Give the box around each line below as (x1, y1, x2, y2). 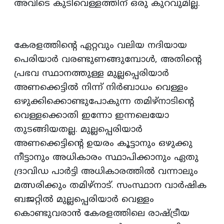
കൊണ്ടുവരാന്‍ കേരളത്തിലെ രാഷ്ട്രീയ (14, 208, 189, 220)
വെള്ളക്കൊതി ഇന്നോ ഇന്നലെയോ (14, 110, 169, 122)
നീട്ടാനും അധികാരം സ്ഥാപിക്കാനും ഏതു (14, 152, 198, 164)
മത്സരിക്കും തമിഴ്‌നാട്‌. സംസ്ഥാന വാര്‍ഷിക (14, 180, 206, 192)
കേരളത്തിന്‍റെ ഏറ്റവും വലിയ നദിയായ (14, 40, 187, 52)
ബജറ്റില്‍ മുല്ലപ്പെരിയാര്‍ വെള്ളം (14, 194, 154, 206)
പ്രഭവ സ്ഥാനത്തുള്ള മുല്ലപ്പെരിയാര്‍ (14, 68, 169, 80)
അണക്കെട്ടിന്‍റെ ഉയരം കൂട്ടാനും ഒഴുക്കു (14, 138, 192, 150)
